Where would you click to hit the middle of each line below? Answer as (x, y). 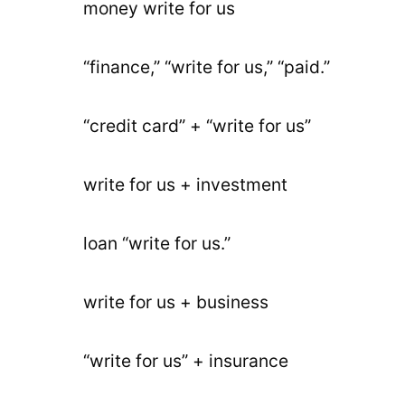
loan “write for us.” (157, 243)
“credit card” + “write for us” (197, 126)
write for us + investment (185, 184)
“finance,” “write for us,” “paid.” (207, 67)
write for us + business (176, 302)
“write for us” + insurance (186, 361)
